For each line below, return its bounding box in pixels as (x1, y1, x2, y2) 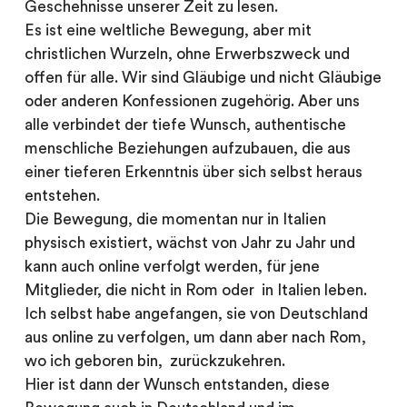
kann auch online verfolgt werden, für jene (24, 258, 320, 274)
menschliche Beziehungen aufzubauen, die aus (24, 140, 351, 156)
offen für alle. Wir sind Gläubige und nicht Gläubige (24, 69, 382, 85)
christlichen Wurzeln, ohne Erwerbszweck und (24, 45, 350, 62)
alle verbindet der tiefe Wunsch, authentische (24, 116, 346, 133)
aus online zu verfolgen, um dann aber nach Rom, (24, 329, 366, 345)
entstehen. (24, 187, 100, 203)
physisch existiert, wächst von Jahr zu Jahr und (24, 234, 355, 251)
